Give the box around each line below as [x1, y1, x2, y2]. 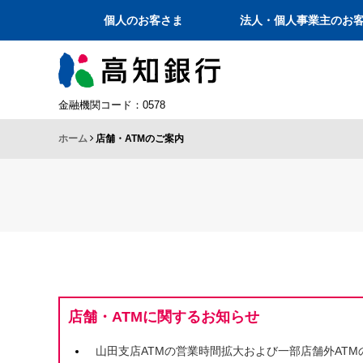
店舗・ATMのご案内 [96, 133, 184, 144]
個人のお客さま [104, 14, 183, 27]
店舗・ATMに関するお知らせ [68, 309, 259, 325]
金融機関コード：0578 [58, 98, 165, 111]
